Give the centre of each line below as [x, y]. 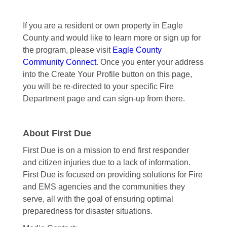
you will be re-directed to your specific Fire [98, 87]
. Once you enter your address [150, 62]
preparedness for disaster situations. [87, 211]
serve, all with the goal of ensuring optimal [98, 199]
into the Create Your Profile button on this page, [107, 74]
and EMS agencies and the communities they [104, 187]
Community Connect [59, 62]
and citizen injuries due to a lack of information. [106, 163]
